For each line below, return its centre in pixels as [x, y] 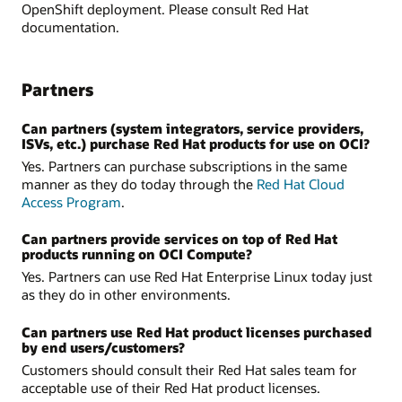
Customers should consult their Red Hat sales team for [189, 369]
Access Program [71, 201]
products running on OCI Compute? [137, 254]
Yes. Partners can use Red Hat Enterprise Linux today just [197, 277]
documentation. [70, 27]
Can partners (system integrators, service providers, [192, 128]
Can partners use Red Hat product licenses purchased [197, 332]
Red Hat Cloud [301, 184]
